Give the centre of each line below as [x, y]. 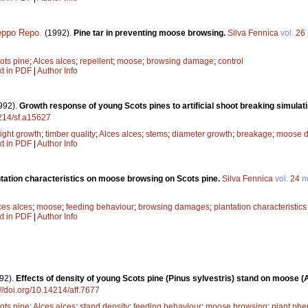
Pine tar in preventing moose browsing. [151, 33]
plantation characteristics [260, 207]
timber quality [70, 134]
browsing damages [174, 207]
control [231, 61]
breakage [254, 134]
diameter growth [202, 134]
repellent [96, 61]
